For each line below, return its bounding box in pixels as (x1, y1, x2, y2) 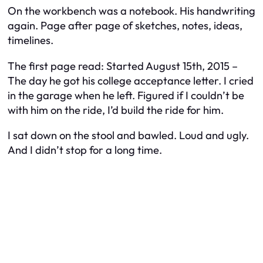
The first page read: (8, 59, 106, 73)
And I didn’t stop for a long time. (8, 143, 162, 157)
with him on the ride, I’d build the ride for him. (8, 103, 224, 117)
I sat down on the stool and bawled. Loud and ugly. (8, 129, 249, 143)
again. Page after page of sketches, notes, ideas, (8, 19, 242, 33)
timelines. (8, 33, 53, 48)
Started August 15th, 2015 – (106, 59, 238, 73)
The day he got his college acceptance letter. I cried (8, 73, 254, 87)
